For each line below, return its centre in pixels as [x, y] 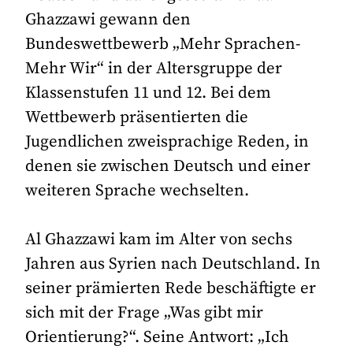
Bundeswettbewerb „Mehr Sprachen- [163, 44]
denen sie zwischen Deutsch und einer [168, 166]
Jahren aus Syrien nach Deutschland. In [173, 264]
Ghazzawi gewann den [108, 19]
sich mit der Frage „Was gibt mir [145, 313]
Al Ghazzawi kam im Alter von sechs [159, 240]
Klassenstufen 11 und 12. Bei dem [149, 93]
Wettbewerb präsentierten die [137, 117]
